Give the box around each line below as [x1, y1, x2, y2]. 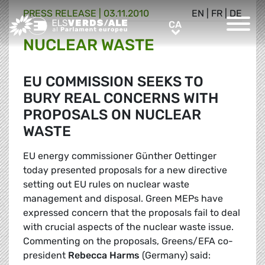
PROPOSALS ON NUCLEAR [23, 106, 201, 124]
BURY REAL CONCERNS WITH [23, 90, 219, 107]
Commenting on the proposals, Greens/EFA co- [23, 235, 233, 247]
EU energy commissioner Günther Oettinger [23, 150, 216, 162]
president [23, 250, 68, 261]
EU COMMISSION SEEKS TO [23, 73, 203, 91]
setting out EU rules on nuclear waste [23, 179, 189, 190]
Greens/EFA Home [8, 15, 90, 27]
